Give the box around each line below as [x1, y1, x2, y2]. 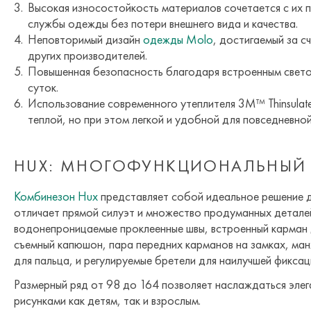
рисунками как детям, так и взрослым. [14, 292, 201, 309]
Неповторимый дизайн [28, 31, 143, 48]
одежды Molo [143, 31, 213, 48]
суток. [28, 79, 58, 96]
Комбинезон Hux [14, 188, 98, 205]
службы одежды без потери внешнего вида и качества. [28, 15, 298, 32]
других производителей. [28, 47, 147, 64]
